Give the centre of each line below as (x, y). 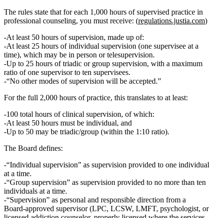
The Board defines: (33, 148)
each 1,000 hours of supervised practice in (138, 12)
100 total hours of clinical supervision (64, 114)
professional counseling (40, 20)
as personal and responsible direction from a (118, 200)
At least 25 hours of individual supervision (71, 46)
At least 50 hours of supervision (55, 37)
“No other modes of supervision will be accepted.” (84, 81)
